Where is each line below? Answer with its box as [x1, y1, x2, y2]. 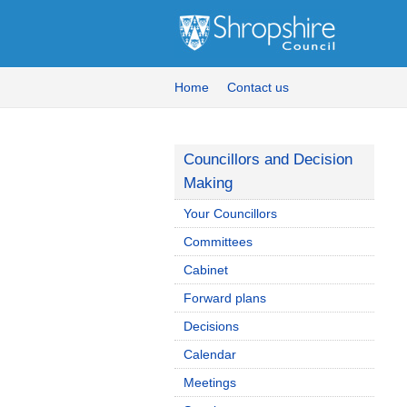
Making [184, 174, 233, 192]
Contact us [227, 80, 289, 94]
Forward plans [184, 291, 266, 305]
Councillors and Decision [184, 151, 352, 168]
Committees [184, 234, 253, 249]
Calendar [184, 347, 236, 362]
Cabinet [184, 263, 228, 277]
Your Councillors [184, 206, 277, 221]
